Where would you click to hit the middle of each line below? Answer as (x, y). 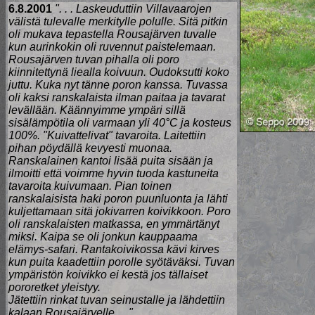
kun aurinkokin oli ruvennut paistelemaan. (112, 47)
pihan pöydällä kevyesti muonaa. (90, 148)
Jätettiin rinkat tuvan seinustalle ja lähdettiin (117, 300)
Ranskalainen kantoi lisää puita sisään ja (111, 161)
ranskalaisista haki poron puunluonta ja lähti (118, 199)
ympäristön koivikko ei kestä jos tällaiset (108, 275)
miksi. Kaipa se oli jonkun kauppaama (103, 237)
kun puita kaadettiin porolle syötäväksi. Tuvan (122, 262)
